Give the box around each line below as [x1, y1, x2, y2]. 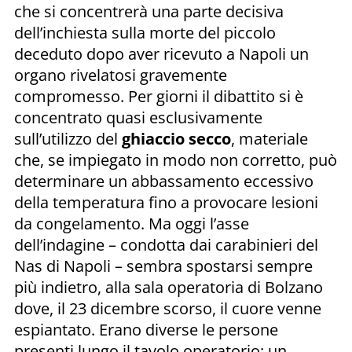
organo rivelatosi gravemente [14, 64, 227, 86]
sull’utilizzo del [14, 127, 122, 149]
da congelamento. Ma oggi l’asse [14, 212, 249, 234]
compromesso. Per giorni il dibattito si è [14, 85, 303, 107]
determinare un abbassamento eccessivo [14, 170, 313, 192]
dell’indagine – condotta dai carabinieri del [14, 233, 318, 255]
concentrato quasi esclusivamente [14, 106, 262, 128]
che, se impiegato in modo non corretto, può [14, 148, 337, 170]
